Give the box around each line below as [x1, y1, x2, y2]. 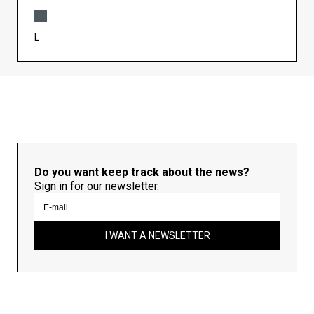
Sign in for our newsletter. [34, 179, 159, 193]
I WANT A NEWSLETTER [104, 230, 210, 242]
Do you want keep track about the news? [34, 165, 250, 179]
